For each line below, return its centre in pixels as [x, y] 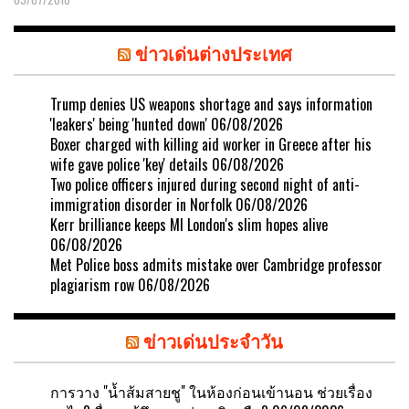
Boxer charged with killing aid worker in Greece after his [211, 144]
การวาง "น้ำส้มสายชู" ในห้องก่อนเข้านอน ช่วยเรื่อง [211, 391]
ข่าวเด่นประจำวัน [213, 340]
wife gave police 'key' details [129, 164]
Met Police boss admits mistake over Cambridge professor [216, 264]
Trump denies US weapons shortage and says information [211, 104]
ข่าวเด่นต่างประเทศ [213, 52]
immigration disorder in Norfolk [141, 204]
